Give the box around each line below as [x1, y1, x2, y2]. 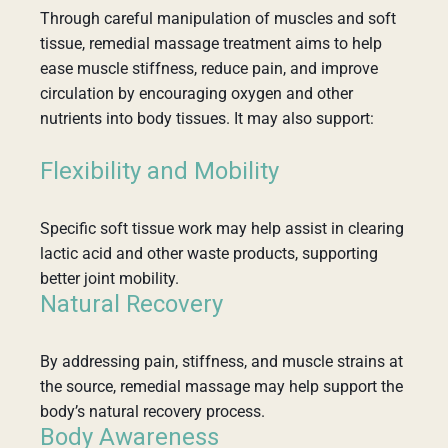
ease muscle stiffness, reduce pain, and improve [40, 59, 378, 78]
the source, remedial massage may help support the [40, 377, 403, 396]
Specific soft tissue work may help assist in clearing [40, 219, 404, 238]
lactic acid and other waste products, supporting [40, 244, 378, 263]
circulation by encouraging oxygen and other [40, 84, 353, 103]
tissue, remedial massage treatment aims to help [40, 34, 382, 53]
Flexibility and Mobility [40, 154, 279, 189]
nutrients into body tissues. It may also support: [40, 109, 374, 128]
